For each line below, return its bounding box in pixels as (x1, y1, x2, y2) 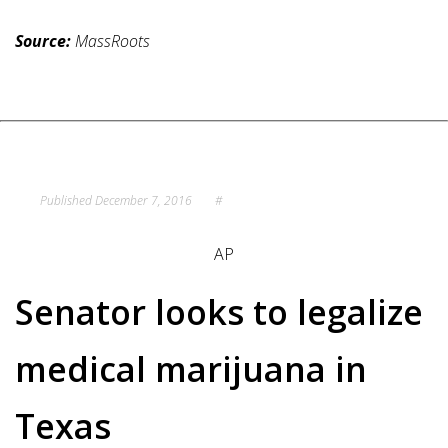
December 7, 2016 (95, 191, 192, 209)
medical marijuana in (15, 345, 367, 392)
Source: (15, 29, 71, 52)
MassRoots (71, 29, 150, 52)
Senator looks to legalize (15, 288, 423, 335)
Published (40, 191, 95, 209)
